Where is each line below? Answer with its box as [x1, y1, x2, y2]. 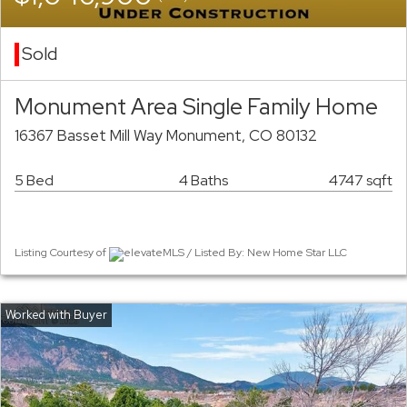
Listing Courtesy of [15, 245, 109, 261]
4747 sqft [329, 171, 392, 191]
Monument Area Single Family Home [15, 92, 378, 122]
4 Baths [178, 171, 228, 191]
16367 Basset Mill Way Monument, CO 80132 [15, 125, 317, 146]
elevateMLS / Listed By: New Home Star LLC [124, 245, 347, 261]
